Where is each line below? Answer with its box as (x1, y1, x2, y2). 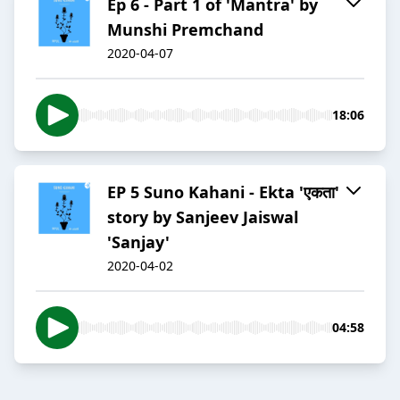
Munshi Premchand (107, 19, 263, 41)
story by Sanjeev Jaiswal (107, 206, 298, 229)
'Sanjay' (107, 231, 170, 254)
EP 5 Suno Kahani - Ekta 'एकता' (107, 181, 339, 204)
